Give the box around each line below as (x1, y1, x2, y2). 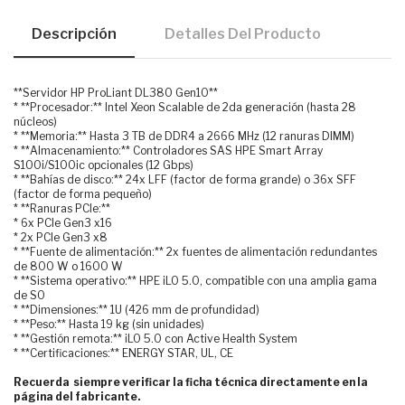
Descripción (32, 24, 117, 42)
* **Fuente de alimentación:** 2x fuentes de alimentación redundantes (14, 244, 377, 259)
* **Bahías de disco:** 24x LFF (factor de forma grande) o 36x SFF (14, 172, 356, 186)
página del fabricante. (14, 389, 140, 403)
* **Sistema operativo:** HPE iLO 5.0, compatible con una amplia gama (14, 273, 377, 287)
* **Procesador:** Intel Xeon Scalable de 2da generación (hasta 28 (14, 99, 356, 114)
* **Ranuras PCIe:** (14, 201, 110, 215)
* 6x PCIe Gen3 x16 (14, 215, 112, 230)
